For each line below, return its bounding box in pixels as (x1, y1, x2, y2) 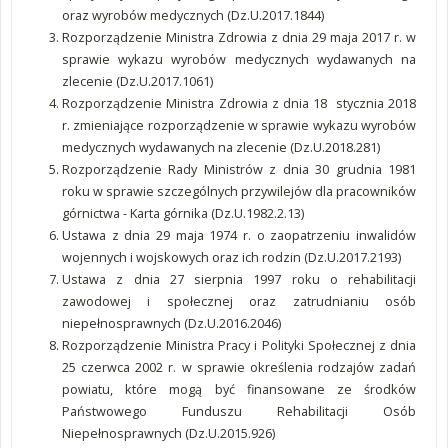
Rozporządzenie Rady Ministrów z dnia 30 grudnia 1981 (62, 160, 416, 178)
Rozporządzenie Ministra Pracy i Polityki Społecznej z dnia (62, 336, 416, 354)
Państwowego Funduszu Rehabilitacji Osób (62, 402, 416, 420)
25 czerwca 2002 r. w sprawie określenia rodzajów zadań (62, 358, 416, 376)
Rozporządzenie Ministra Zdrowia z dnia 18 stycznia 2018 (62, 94, 416, 112)
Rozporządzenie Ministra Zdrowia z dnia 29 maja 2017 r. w (62, 28, 416, 46)
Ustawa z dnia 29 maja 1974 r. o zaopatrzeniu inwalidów (62, 226, 416, 244)
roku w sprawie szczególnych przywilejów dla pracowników (62, 182, 416, 200)
